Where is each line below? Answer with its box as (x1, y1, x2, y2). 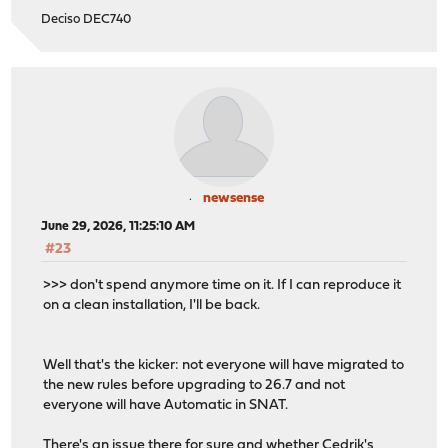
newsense (202, 190, 264, 206)
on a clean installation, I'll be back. (43, 298, 261, 314)
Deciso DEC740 (41, 12, 132, 26)
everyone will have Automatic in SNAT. (43, 398, 289, 414)
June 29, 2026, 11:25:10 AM (41, 219, 196, 233)
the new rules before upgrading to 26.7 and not (43, 378, 346, 394)
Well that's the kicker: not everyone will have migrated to (43, 358, 405, 374)
